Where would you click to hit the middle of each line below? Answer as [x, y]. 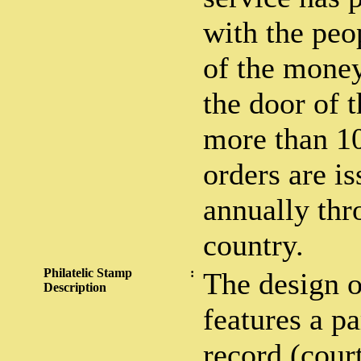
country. [253, 245]
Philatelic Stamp [88, 273]
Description [75, 287]
